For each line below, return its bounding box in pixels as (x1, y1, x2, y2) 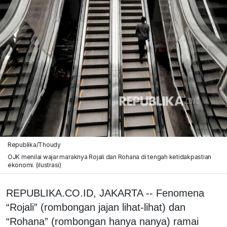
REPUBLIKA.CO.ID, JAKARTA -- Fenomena (6, 187, 204, 199)
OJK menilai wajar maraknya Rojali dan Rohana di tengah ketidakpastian (7, 153, 212, 161)
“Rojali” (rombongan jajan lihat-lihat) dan (6, 201, 185, 213)
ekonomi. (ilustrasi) (7, 161, 62, 169)
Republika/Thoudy (7, 140, 61, 148)
